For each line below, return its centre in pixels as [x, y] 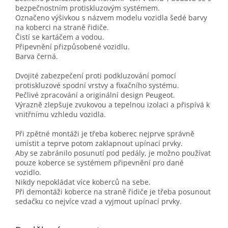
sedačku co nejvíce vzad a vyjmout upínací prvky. [98, 202]
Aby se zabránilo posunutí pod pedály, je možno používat [113, 153]
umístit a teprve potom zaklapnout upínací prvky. [99, 144]
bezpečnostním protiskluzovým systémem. [88, 8]
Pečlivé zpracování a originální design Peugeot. [95, 95]
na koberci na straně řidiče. [62, 27]
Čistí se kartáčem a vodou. [60, 37]
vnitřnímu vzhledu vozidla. [61, 115]
